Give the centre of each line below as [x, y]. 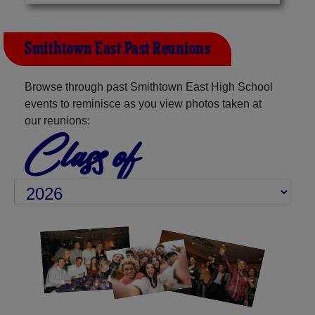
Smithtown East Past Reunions [117, 49]
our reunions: [57, 120]
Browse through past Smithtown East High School [149, 86]
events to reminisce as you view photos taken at [143, 103]
